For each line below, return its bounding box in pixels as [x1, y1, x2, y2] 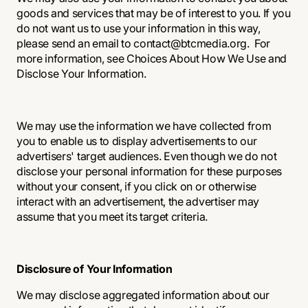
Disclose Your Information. [16, 67, 146, 80]
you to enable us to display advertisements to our [16, 134, 257, 148]
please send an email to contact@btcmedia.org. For [16, 36, 270, 50]
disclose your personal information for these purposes [16, 164, 283, 178]
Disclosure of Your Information [16, 262, 173, 276]
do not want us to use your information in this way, [16, 21, 261, 35]
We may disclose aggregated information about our [16, 288, 269, 302]
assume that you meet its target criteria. [16, 210, 208, 223]
